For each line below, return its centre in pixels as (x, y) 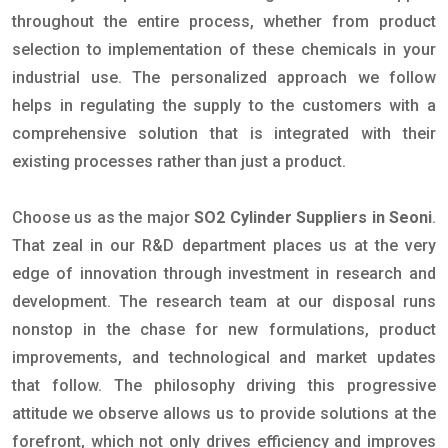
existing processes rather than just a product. (179, 161)
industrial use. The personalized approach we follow (224, 77)
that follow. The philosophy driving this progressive (224, 385)
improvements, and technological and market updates (224, 357)
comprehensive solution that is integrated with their (224, 133)
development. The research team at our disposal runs (224, 301)
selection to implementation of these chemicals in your (224, 49)
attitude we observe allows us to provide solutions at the (224, 413)
